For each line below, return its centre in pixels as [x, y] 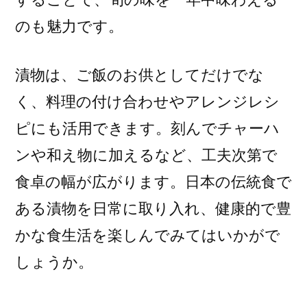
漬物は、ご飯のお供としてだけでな [139, 75]
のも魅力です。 [69, 26]
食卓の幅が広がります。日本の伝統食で [153, 182]
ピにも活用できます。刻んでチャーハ [147, 128]
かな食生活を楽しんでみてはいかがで [148, 235]
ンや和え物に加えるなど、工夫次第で [146, 155]
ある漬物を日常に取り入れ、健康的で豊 [153, 208]
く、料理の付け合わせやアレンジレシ [147, 101]
